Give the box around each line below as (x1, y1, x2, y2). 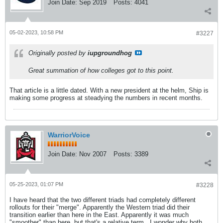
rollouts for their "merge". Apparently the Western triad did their (9, 204, 190, 211)
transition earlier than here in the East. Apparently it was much (9, 211, 189, 219)
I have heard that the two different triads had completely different (9, 196, 196, 204)
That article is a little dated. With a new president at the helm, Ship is (9, 87, 209, 94)
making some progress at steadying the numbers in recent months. (9, 94, 203, 102)
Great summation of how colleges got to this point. (28, 67, 174, 74)
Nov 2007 (79, 150, 107, 158)
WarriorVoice (48, 131, 90, 139)
